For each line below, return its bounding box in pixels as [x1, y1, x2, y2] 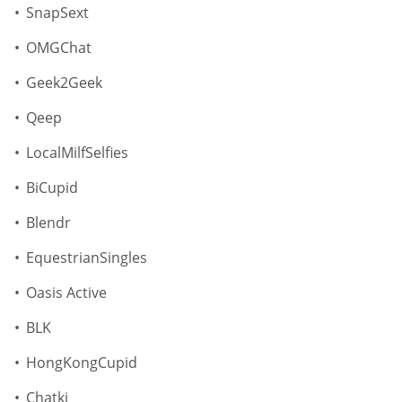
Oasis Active [26, 283, 107, 303]
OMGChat [26, 38, 92, 58]
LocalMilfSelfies [26, 143, 128, 163]
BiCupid [26, 178, 78, 198]
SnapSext [26, 3, 89, 23]
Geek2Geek [26, 73, 102, 93]
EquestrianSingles [26, 248, 147, 268]
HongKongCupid [26, 353, 137, 373]
